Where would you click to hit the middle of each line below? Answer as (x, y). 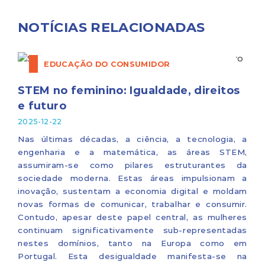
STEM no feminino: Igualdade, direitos (129, 90)
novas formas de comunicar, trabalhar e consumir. (132, 204)
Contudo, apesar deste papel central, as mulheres (132, 217)
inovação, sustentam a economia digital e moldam (132, 191)
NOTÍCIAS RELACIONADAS (112, 27)
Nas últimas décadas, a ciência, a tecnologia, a (132, 139)
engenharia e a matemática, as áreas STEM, (132, 152)
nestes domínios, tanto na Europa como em (132, 243)
